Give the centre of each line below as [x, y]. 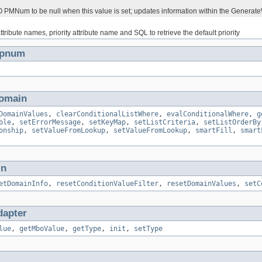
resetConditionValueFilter [107, 184]
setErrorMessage [50, 123]
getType [87, 229]
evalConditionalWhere [208, 114]
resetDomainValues [201, 184]
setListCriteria [165, 123]
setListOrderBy [232, 123]
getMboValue [42, 229]
